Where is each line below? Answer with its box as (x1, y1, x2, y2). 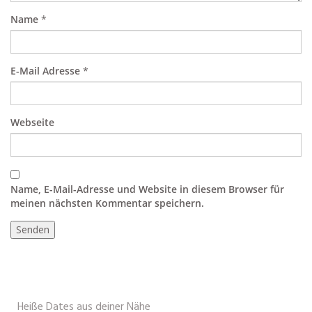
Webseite (10, 116, 54, 130)
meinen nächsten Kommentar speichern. (10, 196, 204, 210)
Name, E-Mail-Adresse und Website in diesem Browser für (10, 182, 284, 196)
